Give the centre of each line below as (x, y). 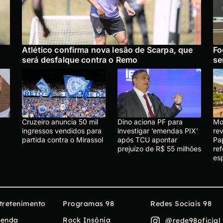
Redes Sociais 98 (181, 203)
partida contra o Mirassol (62, 139)
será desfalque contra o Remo (81, 59)
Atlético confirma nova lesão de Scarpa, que (108, 50)
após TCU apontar (147, 139)
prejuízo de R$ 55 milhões (159, 148)
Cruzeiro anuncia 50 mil (60, 121)
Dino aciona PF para (150, 121)
